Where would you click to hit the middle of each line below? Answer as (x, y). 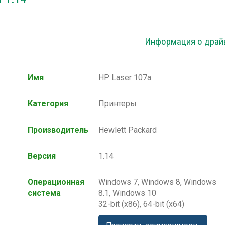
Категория (48, 104)
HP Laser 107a (125, 78)
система (44, 193)
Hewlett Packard (128, 130)
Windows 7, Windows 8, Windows (157, 182)
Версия (42, 156)
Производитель (58, 130)
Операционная (56, 182)
